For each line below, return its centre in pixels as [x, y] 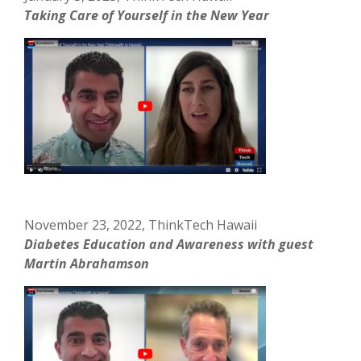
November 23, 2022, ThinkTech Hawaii [141, 224]
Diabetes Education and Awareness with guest [169, 244]
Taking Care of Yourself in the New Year [147, 15]
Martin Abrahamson [87, 263]
